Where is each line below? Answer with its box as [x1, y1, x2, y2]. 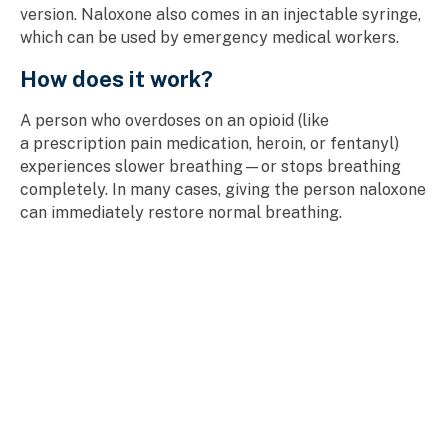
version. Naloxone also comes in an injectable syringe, [20, 4, 421, 24]
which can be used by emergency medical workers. [20, 27, 399, 47]
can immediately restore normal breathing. [20, 202, 342, 222]
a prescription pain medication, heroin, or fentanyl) [20, 133, 399, 153]
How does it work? [20, 65, 213, 92]
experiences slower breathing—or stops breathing [20, 156, 401, 176]
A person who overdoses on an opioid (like [20, 110, 329, 130]
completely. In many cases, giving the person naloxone [20, 179, 426, 199]
